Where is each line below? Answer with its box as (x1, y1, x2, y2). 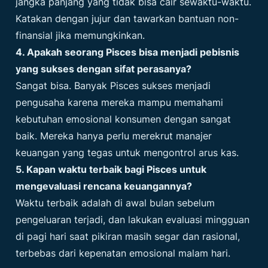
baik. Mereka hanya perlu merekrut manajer (16, 130, 212, 142)
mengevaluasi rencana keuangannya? (16, 180, 193, 193)
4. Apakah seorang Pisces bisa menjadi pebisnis (16, 46, 240, 59)
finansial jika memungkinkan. (16, 29, 145, 42)
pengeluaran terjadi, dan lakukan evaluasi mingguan (16, 214, 250, 226)
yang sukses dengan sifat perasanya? (16, 63, 192, 75)
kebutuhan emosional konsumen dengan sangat (16, 113, 232, 126)
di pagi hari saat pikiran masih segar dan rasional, (16, 230, 240, 243)
